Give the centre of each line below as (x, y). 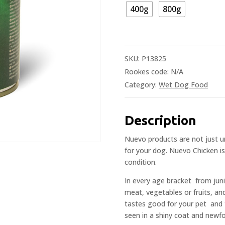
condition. (141, 162)
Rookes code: (148, 71)
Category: (142, 84)
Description (160, 120)
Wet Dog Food (183, 84)
